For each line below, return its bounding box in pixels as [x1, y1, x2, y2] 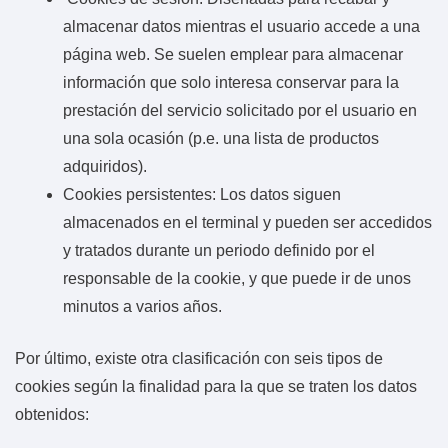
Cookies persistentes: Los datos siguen [63, 185, 341, 203]
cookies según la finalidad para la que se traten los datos [15, 377, 417, 395]
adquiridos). [63, 157, 147, 175]
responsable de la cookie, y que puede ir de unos [63, 269, 411, 287]
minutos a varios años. [63, 297, 222, 315]
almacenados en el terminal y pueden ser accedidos [63, 213, 432, 231]
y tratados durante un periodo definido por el [63, 241, 375, 259]
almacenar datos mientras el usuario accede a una [63, 17, 420, 35]
